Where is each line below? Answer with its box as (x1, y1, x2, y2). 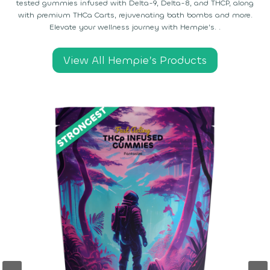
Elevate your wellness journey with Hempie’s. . (49, 21, 221, 32)
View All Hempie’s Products (63, 52, 207, 67)
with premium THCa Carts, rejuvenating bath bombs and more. (17, 9, 253, 20)
